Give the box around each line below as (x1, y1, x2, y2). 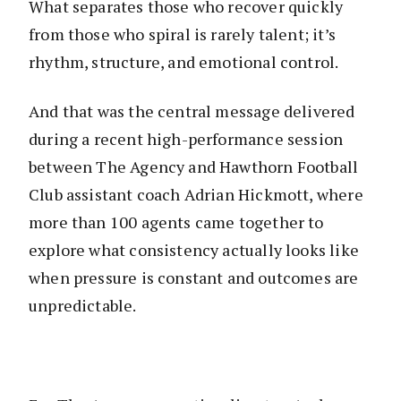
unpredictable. (29, 294, 137, 317)
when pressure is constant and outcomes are (29, 267, 359, 289)
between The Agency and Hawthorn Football (29, 156, 359, 178)
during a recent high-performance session (29, 128, 344, 150)
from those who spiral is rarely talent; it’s (29, 23, 336, 46)
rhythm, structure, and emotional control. (29, 51, 339, 73)
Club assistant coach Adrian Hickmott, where (29, 183, 363, 206)
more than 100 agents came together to (29, 211, 324, 234)
